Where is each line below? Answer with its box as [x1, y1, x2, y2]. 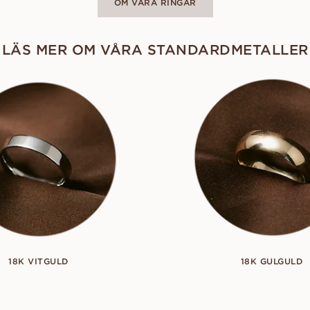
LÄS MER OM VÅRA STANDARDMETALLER [1, 40, 309, 58]
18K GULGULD [240, 255, 303, 266]
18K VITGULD [8, 255, 69, 266]
